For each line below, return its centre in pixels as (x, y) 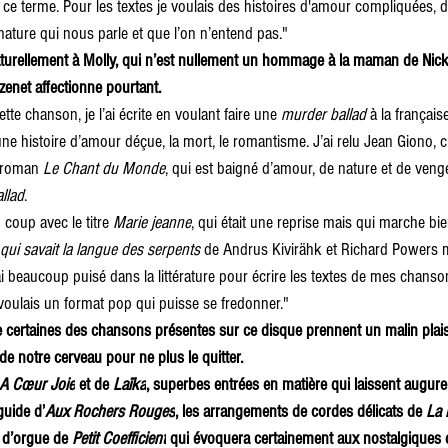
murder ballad (323, 114)
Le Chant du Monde (104, 168)
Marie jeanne (152, 222)
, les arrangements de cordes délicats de (300, 411)
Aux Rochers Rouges (110, 411)
